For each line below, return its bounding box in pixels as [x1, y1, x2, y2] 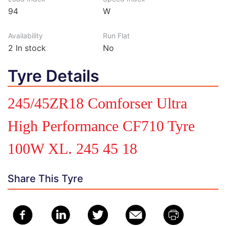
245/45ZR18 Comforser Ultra [8, 94, 187, 111]
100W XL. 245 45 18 [8, 140, 137, 157]
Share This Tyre [8, 172, 83, 185]
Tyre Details [8, 66, 99, 86]
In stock [13, 42, 46, 53]
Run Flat [103, 31, 130, 40]
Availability [8, 31, 43, 40]
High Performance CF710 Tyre [8, 117, 195, 134]
